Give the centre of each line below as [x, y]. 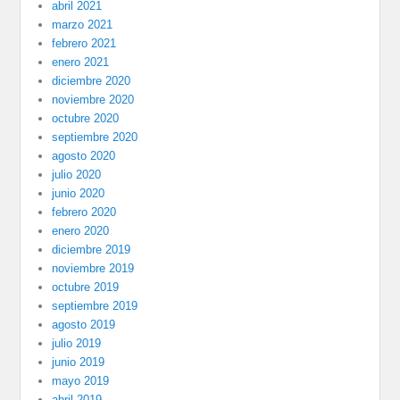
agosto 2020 [84, 155]
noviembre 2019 [93, 268]
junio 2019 [79, 362]
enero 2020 [81, 230]
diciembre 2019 [92, 249]
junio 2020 [79, 193]
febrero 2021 [84, 43]
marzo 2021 [83, 24]
